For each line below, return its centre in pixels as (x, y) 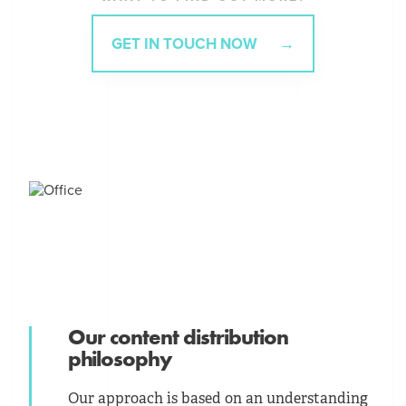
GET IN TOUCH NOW (186, 43)
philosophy (121, 358)
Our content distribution (179, 336)
